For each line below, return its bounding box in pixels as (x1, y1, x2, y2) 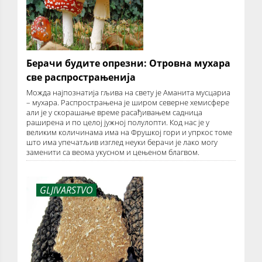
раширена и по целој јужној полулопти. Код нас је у (26, 117, 209, 128)
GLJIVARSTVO (39, 184, 93, 197)
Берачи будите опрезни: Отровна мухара (26, 57, 230, 70)
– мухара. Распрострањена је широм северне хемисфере (26, 97, 229, 108)
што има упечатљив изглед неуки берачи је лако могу (26, 137, 218, 148)
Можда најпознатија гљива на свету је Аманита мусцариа (26, 87, 230, 98)
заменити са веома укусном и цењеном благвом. (26, 147, 199, 158)
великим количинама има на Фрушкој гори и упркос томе (26, 127, 232, 138)
